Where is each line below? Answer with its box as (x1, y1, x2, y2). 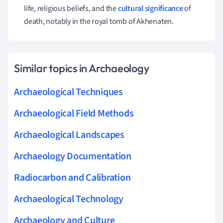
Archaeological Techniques (14, 85, 123, 99)
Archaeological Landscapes (14, 127, 124, 142)
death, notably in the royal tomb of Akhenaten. (24, 15, 174, 27)
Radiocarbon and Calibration (14, 170, 131, 185)
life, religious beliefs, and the (24, 2, 118, 14)
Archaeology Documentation (14, 149, 131, 163)
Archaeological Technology (14, 192, 123, 206)
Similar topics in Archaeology (14, 61, 149, 75)
